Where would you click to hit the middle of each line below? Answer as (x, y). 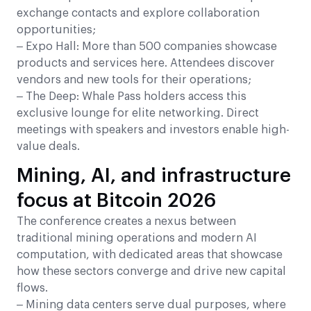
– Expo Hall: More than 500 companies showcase (147, 46)
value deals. (48, 146)
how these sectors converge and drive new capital (151, 271)
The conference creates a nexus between (126, 221)
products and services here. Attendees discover (146, 63)
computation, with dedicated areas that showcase (150, 254)
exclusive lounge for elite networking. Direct (138, 113)
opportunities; (56, 30)
